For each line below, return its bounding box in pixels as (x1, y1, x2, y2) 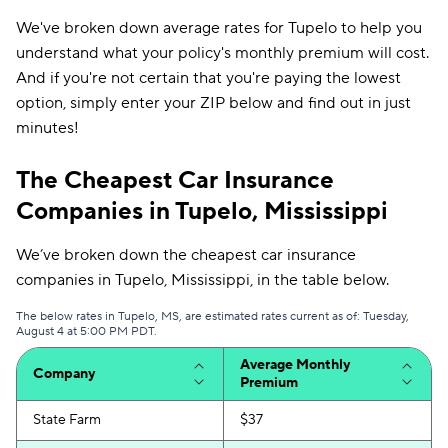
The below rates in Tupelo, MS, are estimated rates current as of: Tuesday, (16, 309, 409, 324)
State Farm (33, 411, 101, 429)
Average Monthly (240, 356, 350, 374)
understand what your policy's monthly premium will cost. (16, 43, 429, 63)
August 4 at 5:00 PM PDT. (16, 324, 157, 339)
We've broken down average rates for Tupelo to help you (16, 18, 422, 38)
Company (33, 365, 95, 383)
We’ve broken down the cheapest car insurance (16, 245, 356, 265)
